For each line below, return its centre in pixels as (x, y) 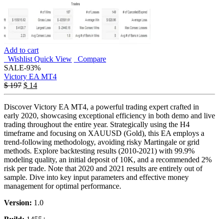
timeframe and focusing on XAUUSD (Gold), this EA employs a (104, 133)
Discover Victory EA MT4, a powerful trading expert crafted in (101, 107)
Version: (18, 203)
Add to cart (21, 50)
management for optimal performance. (63, 186)
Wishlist (18, 59)
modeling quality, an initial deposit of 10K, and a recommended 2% (108, 160)
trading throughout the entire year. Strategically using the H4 (97, 125)
